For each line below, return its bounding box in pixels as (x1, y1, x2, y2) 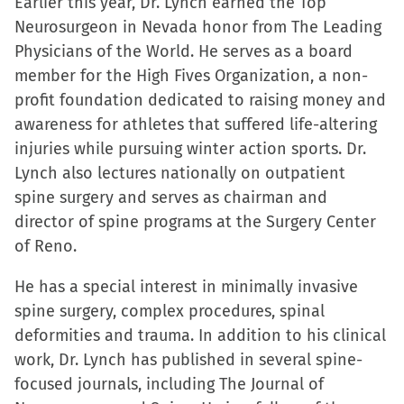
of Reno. (14, 236, 77, 256)
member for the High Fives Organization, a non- (14, 66, 368, 86)
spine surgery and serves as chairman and (14, 188, 327, 207)
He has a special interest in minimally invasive (14, 277, 358, 297)
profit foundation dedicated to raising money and (14, 90, 386, 110)
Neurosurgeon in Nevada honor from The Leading (14, 17, 381, 37)
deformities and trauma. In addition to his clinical (14, 326, 386, 345)
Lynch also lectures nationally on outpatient (14, 163, 345, 183)
